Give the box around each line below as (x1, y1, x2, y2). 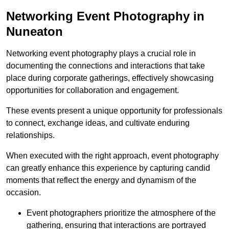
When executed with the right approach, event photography (6, 151, 219, 161)
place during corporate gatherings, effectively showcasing (6, 74, 214, 83)
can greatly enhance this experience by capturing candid (6, 164, 210, 173)
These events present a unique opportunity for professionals (6, 106, 222, 116)
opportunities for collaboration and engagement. (6, 86, 179, 95)
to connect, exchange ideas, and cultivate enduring (6, 119, 190, 128)
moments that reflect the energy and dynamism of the (6, 176, 196, 185)
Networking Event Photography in (6, 9, 204, 24)
